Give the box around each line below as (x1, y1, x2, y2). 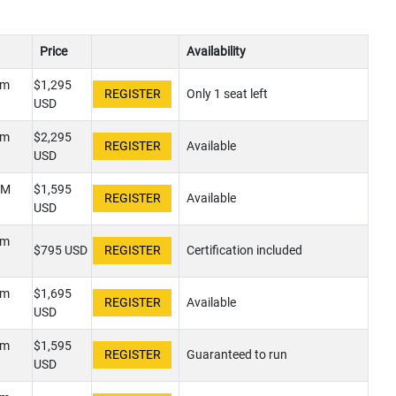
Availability (187, 44, 246, 59)
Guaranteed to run (187, 347, 287, 362)
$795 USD (34, 243, 88, 258)
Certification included (187, 243, 302, 258)
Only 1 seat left (187, 87, 268, 102)
